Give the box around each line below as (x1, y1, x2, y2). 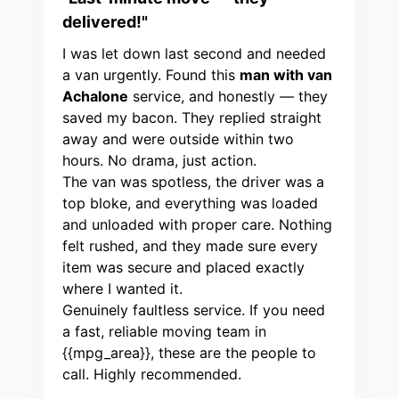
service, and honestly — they (128, 87, 328, 106)
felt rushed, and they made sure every (62, 237, 318, 256)
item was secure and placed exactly (62, 258, 305, 277)
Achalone (62, 87, 128, 106)
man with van (240, 66, 332, 85)
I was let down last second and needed (62, 45, 326, 63)
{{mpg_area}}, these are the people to (62, 344, 316, 362)
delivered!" (62, 12, 148, 32)
